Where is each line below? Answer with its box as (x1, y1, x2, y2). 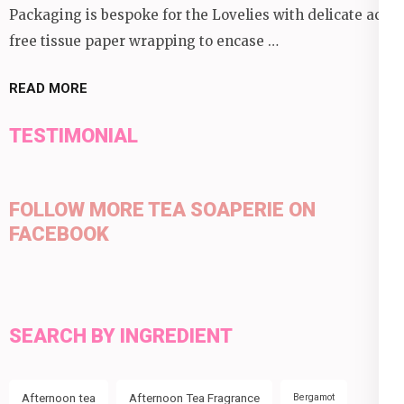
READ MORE (9, 80, 87, 97)
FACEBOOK (9, 222, 109, 245)
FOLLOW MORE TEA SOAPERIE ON (9, 197, 316, 221)
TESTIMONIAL (9, 124, 138, 147)
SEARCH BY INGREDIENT (9, 325, 233, 348)
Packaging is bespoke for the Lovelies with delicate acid (9, 5, 395, 23)
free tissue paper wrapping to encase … (9, 32, 279, 50)
